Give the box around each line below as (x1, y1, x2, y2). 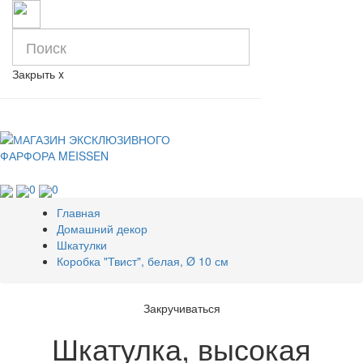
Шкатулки (57, 236, 107, 253)
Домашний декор (57, 220, 147, 237)
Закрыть (12, 66, 55, 82)
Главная (57, 203, 100, 220)
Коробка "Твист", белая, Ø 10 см (57, 252, 228, 269)
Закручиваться (143, 299, 220, 316)
